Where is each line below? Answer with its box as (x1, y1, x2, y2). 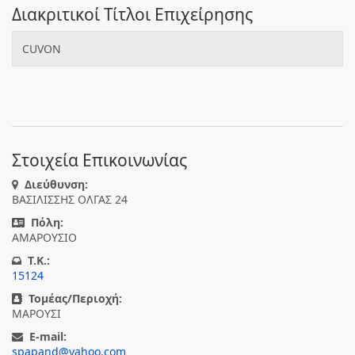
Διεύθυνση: (25, 177, 88, 192)
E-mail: (29, 329, 67, 344)
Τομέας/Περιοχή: (29, 291, 122, 306)
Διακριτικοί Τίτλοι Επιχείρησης (12, 3, 253, 25)
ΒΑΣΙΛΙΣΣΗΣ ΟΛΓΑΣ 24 (12, 192, 128, 207)
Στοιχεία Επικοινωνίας (12, 149, 187, 171)
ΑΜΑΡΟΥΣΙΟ (12, 230, 77, 245)
